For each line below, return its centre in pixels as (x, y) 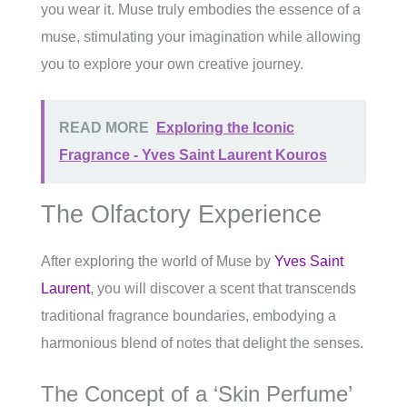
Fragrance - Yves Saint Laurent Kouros (193, 155)
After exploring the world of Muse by (158, 262)
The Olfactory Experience (181, 214)
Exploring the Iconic (225, 128)
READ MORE (104, 128)
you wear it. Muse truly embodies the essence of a (201, 10)
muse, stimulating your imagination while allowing (201, 37)
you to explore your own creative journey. (172, 65)
